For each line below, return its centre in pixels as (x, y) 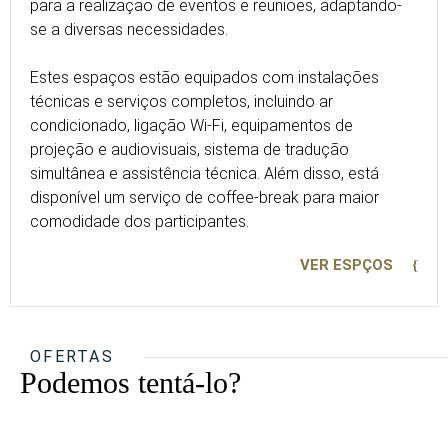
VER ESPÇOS (346, 265)
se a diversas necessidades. (129, 29)
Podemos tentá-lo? (130, 382)
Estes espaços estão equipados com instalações (204, 77)
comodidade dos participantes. (139, 221)
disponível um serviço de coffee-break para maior (204, 197)
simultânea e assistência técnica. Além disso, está (204, 173)
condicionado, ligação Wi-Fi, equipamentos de (191, 125)
